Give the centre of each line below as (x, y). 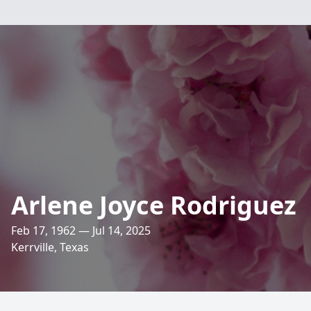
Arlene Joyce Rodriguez (154, 205)
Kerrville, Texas (50, 247)
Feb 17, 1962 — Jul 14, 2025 (81, 230)
